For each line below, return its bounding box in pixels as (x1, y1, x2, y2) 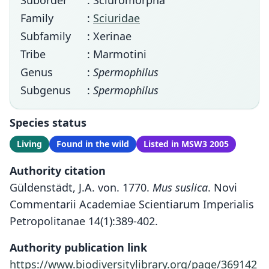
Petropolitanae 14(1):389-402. (10, 214, 158, 228)
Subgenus (20, 83, 71, 97)
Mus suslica (153, 180, 208, 195)
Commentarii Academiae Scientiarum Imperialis (10, 197, 254, 211)
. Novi (208, 180, 237, 195)
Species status (10, 115, 86, 130)
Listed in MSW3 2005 (144, 138, 229, 150)
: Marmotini (87, 47, 147, 61)
